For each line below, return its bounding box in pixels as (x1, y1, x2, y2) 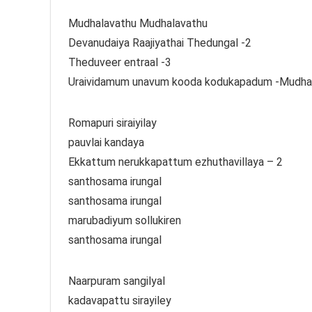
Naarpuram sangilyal (68, 274, 165, 288)
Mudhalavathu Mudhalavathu (68, 17, 208, 31)
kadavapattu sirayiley (68, 294, 171, 308)
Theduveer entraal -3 (68, 56, 171, 70)
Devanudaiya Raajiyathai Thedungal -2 (68, 36, 251, 50)
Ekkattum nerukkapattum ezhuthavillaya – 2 (68, 155, 283, 169)
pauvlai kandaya (68, 136, 144, 150)
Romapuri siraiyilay (68, 116, 157, 130)
